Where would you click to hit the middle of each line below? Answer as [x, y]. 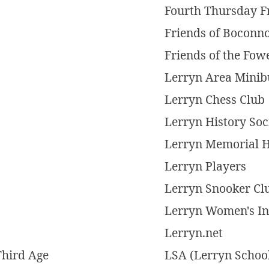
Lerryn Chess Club [215, 100]
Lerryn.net [194, 233]
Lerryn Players [205, 166]
